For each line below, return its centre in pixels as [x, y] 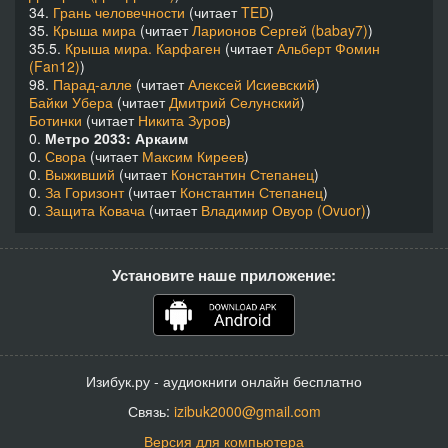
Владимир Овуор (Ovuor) [283, 209]
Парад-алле [92, 83]
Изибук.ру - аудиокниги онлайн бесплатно [224, 380]
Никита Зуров [182, 119]
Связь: [150, 410]
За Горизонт [84, 191]
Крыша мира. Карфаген [143, 47]
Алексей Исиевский [251, 83]
